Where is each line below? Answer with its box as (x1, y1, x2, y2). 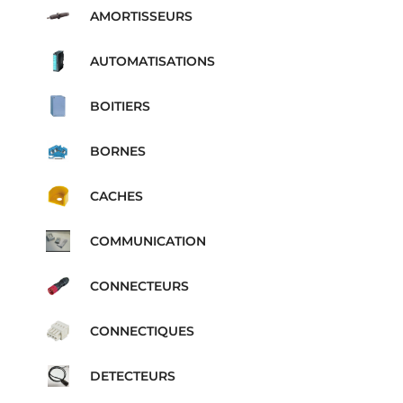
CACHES (89, 188, 143, 204)
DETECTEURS (89, 368, 175, 384)
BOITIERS (89, 98, 150, 114)
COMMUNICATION (89, 233, 206, 249)
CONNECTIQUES (89, 323, 194, 339)
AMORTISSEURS (89, 8, 193, 24)
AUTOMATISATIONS (89, 53, 215, 69)
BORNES (89, 143, 146, 159)
